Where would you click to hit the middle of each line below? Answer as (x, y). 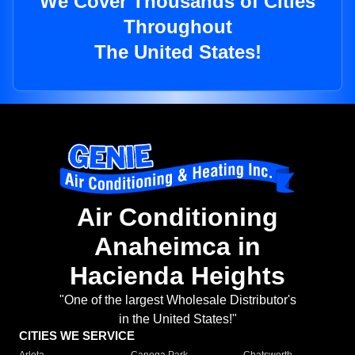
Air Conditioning (177, 218)
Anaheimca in (177, 247)
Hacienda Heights (177, 276)
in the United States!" (177, 319)
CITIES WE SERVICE (77, 336)
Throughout (177, 27)
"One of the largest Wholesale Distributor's (177, 300)
